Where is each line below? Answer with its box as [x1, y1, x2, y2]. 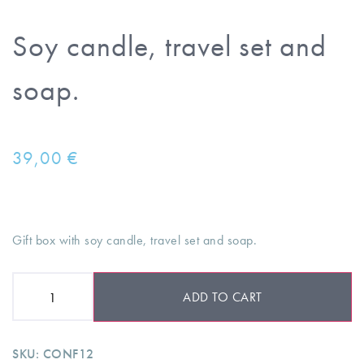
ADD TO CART [183, 288, 262, 305]
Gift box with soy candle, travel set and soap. [12, 231, 271, 249]
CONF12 [42, 344, 94, 362]
